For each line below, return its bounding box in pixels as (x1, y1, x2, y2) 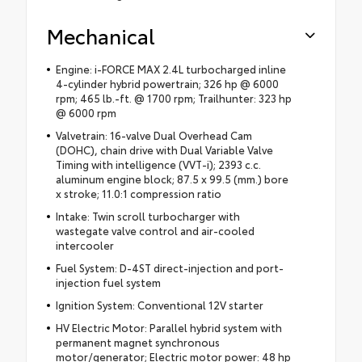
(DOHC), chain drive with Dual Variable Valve (55, 142, 273, 158)
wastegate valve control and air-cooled (55, 223, 255, 238)
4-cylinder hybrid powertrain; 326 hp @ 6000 (55, 76, 279, 91)
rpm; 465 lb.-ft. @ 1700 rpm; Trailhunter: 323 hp (55, 90, 292, 106)
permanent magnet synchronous (55, 335, 220, 350)
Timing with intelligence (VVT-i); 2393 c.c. (55, 157, 261, 172)
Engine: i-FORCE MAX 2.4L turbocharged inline (55, 61, 286, 77)
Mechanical (47, 21, 155, 50)
